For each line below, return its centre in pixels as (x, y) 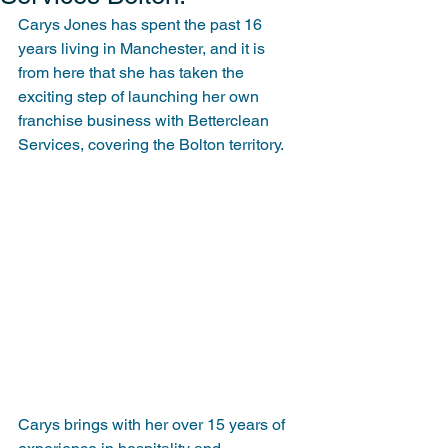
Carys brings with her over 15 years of (153, 424)
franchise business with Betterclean (145, 120)
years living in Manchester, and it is (143, 48)
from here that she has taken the (133, 72)
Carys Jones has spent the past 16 (142, 24)
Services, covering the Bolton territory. (151, 144)
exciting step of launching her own (140, 96)
